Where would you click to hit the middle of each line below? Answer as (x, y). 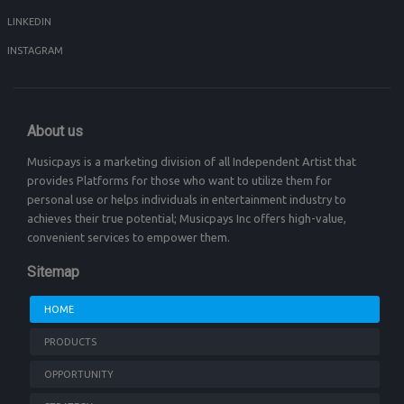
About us (55, 132)
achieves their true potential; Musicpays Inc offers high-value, (187, 219)
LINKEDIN (29, 22)
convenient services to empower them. (129, 238)
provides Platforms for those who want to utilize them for (179, 181)
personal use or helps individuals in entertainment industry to (187, 200)
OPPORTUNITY (79, 375)
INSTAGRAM (35, 51)
